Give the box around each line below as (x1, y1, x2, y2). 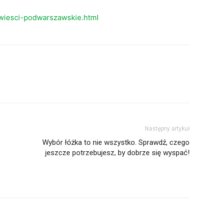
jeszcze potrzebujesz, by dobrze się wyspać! (45, 148, 190, 158)
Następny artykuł (145, 125, 190, 133)
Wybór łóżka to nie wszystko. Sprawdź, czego (42, 138, 190, 147)
